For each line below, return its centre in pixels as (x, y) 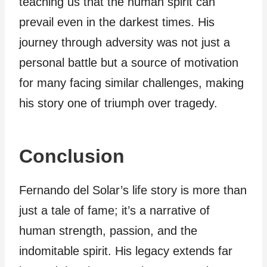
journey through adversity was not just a (125, 42)
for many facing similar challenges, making (131, 83)
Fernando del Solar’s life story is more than (133, 190)
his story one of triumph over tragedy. (118, 103)
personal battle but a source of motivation (129, 63)
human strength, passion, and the (108, 231)
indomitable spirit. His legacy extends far (126, 251)
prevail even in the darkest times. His (117, 22)
